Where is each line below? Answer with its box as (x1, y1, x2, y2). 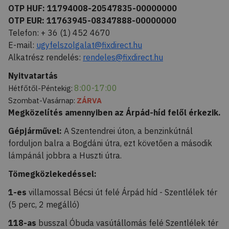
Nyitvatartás (8, 71, 58, 81)
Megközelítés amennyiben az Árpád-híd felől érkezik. (8, 107, 221, 118)
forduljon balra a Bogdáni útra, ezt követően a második (8, 138, 212, 148)
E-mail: (8, 40, 36, 50)
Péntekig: (41, 83, 74, 93)
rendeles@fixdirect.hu (83, 52, 163, 62)
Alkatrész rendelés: (8, 52, 83, 62)
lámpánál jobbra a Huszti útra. (8, 150, 122, 161)
